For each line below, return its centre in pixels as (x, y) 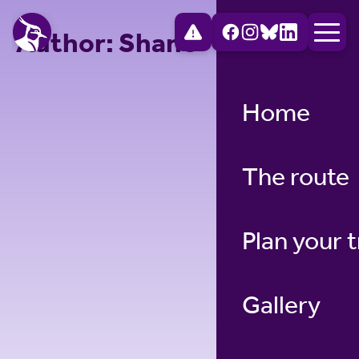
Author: (67, 43)
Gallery (281, 305)
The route (296, 176)
